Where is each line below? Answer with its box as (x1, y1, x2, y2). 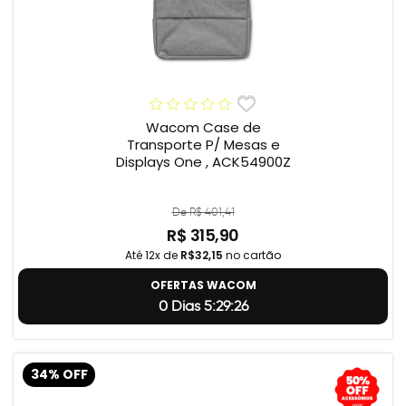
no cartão (223, 247, 281, 264)
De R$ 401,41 (171, 205, 235, 219)
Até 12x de (125, 247, 180, 264)
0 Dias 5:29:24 (158, 297, 248, 315)
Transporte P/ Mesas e (126, 135, 280, 155)
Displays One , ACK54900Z (115, 152, 291, 172)
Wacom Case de (145, 118, 261, 138)
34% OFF (30, 365, 88, 383)
